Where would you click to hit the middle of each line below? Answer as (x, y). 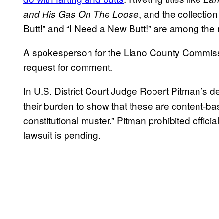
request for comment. (68, 67)
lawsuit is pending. (62, 135)
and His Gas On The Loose (81, 14)
